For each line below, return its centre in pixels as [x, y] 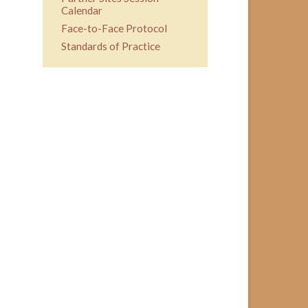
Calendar [81, 10]
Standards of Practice [110, 46]
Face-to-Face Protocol [114, 28]
